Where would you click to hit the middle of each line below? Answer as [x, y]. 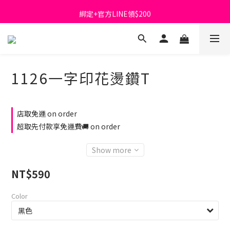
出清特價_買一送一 [115, 34]
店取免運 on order [47, 113]
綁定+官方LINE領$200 [115, 11]
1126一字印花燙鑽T [81, 78]
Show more [111, 150]
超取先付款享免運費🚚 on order [69, 126]
